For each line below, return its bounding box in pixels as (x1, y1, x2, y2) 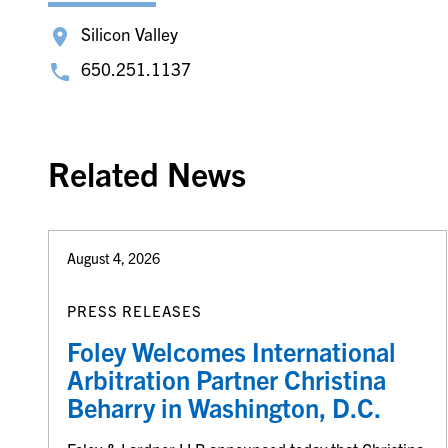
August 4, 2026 (66, 249, 160, 268)
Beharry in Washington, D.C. (66, 390, 381, 423)
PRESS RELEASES (66, 300, 202, 320)
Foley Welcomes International (66, 334, 396, 367)
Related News (47, 152, 246, 195)
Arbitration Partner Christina (66, 362, 386, 395)
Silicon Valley (80, 23, 178, 45)
